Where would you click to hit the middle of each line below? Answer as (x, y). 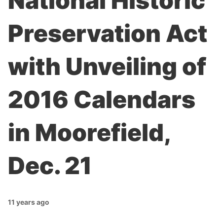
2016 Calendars (102, 99)
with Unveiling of (107, 66)
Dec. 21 (50, 166)
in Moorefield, (89, 132)
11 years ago (29, 202)
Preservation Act (108, 33)
